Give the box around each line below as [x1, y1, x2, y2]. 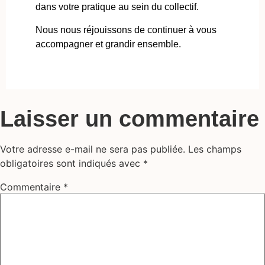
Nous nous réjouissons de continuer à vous [35, 24, 216, 35]
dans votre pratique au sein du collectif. [35, 2, 199, 12]
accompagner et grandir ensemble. [35, 38, 181, 49]
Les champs [188, 143, 241, 155]
